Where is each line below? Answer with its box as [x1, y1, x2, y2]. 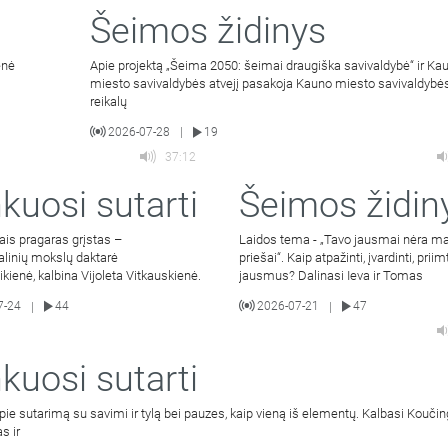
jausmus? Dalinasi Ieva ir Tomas [238, 267, 423, 283]
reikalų [90, 93, 128, 109]
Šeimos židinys [90, 9, 327, 52]
